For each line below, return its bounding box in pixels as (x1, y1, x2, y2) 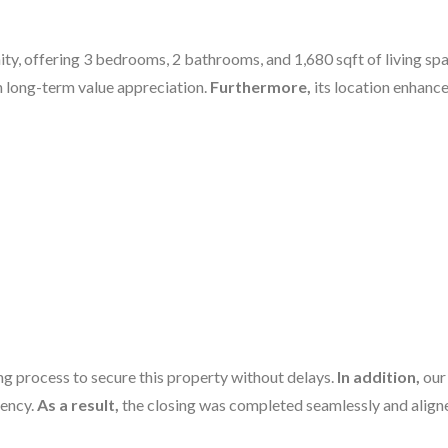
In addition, (337, 366, 420, 386)
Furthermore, (210, 77, 311, 97)
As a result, (37, 394, 119, 414)
